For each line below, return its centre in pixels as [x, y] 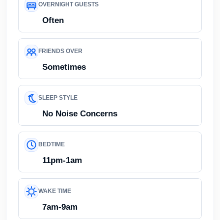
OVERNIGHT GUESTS [69, 5]
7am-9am [60, 207]
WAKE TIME [55, 191]
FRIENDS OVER [60, 51]
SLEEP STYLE [58, 98]
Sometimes [64, 67]
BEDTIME [52, 145]
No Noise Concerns [80, 113]
